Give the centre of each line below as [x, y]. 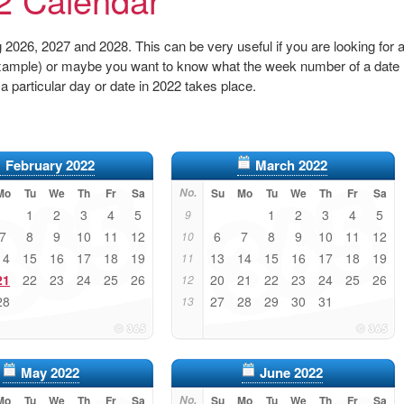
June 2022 [291, 372]
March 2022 [291, 165]
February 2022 [50, 165]
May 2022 [50, 372]
